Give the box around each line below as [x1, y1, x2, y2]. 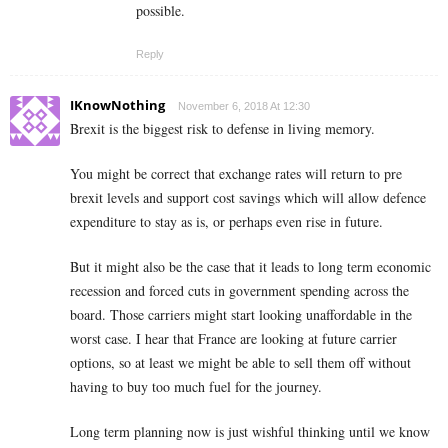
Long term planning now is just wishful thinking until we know [70, 422, 430, 442]
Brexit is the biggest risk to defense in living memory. [70, 119, 375, 139]
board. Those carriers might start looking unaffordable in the [70, 305, 412, 325]
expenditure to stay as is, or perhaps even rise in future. [70, 212, 383, 232]
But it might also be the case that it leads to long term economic [70, 257, 431, 277]
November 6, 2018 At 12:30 [178, 100, 310, 113]
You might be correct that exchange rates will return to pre [70, 164, 402, 184]
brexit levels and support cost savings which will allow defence [70, 188, 426, 208]
